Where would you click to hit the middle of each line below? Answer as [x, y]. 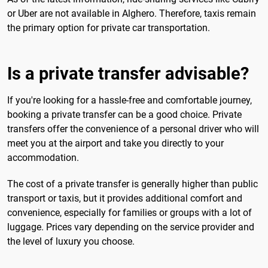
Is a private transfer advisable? [128, 74]
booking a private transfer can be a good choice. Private [124, 115]
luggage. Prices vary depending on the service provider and [131, 227]
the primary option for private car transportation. [109, 28]
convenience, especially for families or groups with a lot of [130, 212]
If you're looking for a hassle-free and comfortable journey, [130, 100]
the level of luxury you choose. [71, 241]
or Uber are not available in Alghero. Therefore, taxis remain [132, 13]
